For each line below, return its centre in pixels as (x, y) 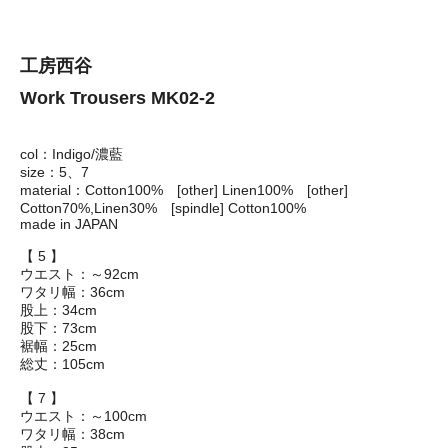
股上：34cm (58, 310)
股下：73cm (58, 328)
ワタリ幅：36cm (72, 292)
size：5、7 (54, 172)
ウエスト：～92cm (79, 274)
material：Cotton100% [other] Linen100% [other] (184, 190)
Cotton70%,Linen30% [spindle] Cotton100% (163, 208)
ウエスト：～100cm (83, 416)
